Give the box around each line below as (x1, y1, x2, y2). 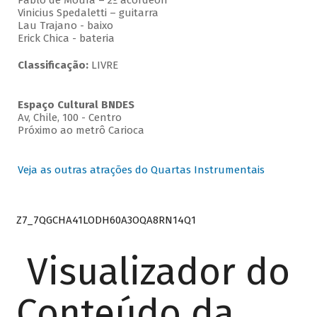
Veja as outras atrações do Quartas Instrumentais (17, 163, 265, 177)
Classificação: (17, 59, 88, 72)
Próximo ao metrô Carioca (17, 124, 144, 137)
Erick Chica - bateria (17, 32, 115, 45)
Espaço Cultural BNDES (17, 98, 134, 112)
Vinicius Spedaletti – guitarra (17, 6, 158, 20)
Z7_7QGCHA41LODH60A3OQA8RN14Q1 (16, 213, 196, 226)
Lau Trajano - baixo (17, 19, 113, 33)
